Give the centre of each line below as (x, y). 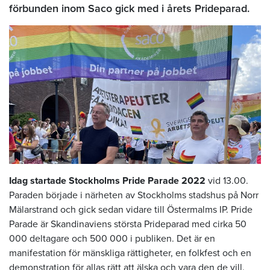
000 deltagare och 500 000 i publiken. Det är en (112, 239)
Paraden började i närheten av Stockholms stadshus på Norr (134, 196)
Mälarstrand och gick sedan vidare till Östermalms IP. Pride (131, 210)
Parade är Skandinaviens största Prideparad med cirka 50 (128, 224)
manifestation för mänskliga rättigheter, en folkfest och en (130, 253)
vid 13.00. (227, 181)
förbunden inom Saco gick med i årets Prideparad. (129, 8)
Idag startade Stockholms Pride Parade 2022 (107, 181)
